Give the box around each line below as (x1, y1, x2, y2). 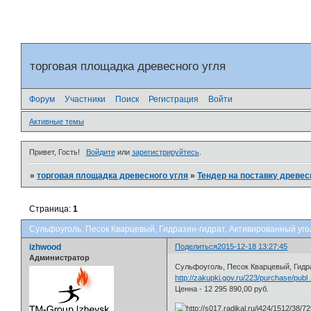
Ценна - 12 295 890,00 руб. (175, 285, 269, 294)
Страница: (29, 203, 74, 214)
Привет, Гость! (29, 147, 80, 156)
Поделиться (175, 242, 218, 251)
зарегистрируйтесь (131, 147, 199, 156)
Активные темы (29, 117, 84, 126)
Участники (65, 94, 106, 104)
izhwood (29, 242, 61, 252)
